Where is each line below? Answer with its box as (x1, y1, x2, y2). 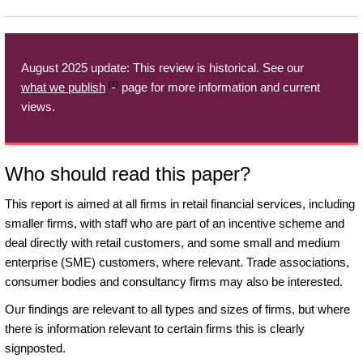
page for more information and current (118, 80, 320, 95)
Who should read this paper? (5, 162, 250, 185)
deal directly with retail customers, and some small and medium (5, 235, 340, 250)
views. (21, 100, 55, 114)
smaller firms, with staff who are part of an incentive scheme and (5, 216, 344, 230)
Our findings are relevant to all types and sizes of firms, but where (5, 301, 350, 316)
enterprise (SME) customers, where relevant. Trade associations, (5, 254, 349, 269)
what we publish (21, 80, 105, 95)
